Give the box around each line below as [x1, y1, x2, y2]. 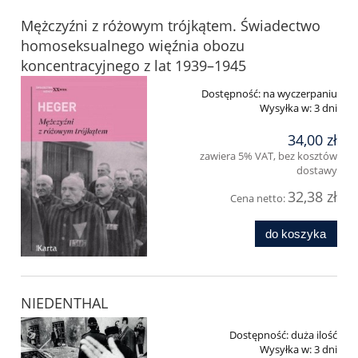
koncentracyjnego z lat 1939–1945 [21, 56, 246, 76]
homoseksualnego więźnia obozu [21, 36, 245, 56]
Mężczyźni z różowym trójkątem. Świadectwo [21, 16, 320, 36]
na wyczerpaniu [263, 86, 337, 101]
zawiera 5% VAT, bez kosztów [200, 148, 337, 163]
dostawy [296, 162, 337, 177]
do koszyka [265, 226, 327, 241]
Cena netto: [230, 190, 288, 205]
